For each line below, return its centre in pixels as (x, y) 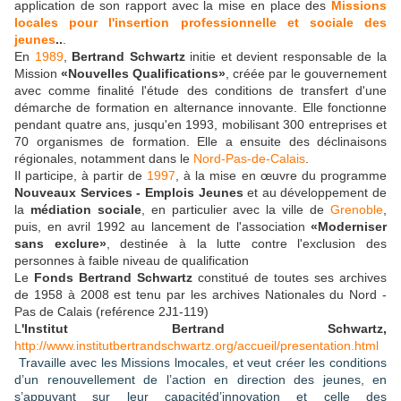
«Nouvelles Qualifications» (143, 74)
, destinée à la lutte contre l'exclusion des (246, 244)
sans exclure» (60, 244)
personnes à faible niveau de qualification (132, 261)
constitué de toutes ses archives (290, 278)
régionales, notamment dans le (104, 159)
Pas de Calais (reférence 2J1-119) (111, 312)
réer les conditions (334, 363)
